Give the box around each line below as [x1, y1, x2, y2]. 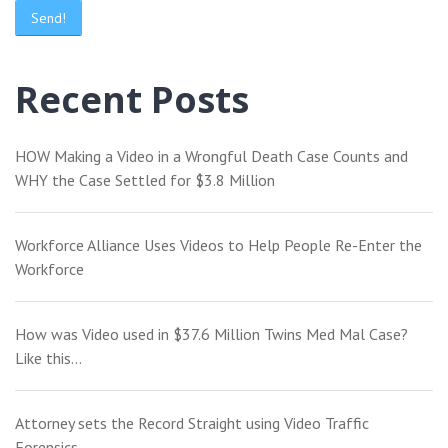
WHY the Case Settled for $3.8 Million [15, 170, 275, 191]
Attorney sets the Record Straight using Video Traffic [15, 413, 369, 434]
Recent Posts [15, 75, 249, 125]
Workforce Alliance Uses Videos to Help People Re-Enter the [15, 235, 422, 256]
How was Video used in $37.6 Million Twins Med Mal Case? [15, 324, 408, 345]
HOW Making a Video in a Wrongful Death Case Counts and [15, 146, 408, 167]
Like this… [15, 348, 82, 369]
